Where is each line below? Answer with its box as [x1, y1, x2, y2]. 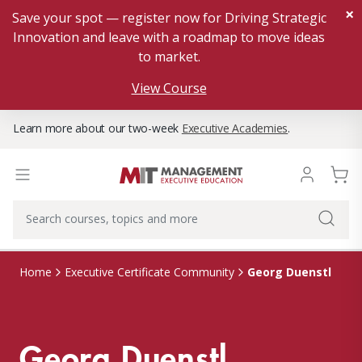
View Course [131, 79, 207, 97]
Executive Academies [181, 120, 288, 136]
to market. [137, 48, 200, 65]
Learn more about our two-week [13, 120, 182, 136]
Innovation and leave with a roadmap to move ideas [13, 28, 325, 46]
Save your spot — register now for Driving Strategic [11, 9, 326, 27]
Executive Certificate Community [65, 264, 234, 280]
